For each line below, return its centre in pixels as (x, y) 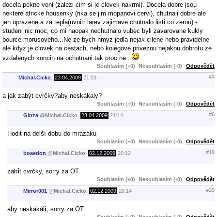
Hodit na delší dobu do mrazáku (52, 133)
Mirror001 (35, 191)
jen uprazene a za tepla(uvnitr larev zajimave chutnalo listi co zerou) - (100, 22)
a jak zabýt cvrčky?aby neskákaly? (52, 95)
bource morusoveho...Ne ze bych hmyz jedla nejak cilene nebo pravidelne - (108, 39)
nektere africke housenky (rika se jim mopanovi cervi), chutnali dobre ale (104, 13)
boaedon (35, 153)
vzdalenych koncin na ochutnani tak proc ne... (67, 58)
